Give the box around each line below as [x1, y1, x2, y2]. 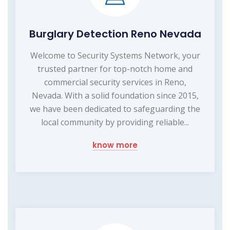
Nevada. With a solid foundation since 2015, [31, 90, 199, 102]
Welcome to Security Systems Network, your [30, 50, 200, 62]
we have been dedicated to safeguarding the [30, 103, 200, 115]
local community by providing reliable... [41, 117, 189, 128]
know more [92, 140, 138, 151]
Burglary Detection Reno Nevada [29, 27, 201, 42]
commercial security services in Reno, [44, 76, 186, 88]
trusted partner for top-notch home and [37, 63, 193, 75]
